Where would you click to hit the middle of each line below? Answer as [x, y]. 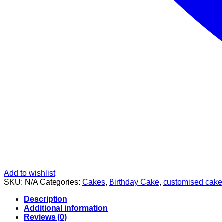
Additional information [66, 208]
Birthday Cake [134, 182]
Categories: [61, 182]
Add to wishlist [29, 173]
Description [46, 199]
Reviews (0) [45, 217]
